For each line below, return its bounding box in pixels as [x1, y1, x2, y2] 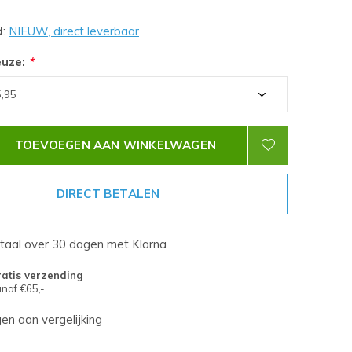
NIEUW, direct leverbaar [9, 24, 139, 38]
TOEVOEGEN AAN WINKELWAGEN [15, 137, 216, 152]
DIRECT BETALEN [56, 186, 160, 201]
